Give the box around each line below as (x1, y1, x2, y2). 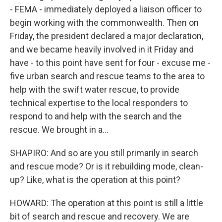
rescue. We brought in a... (10, 124, 109, 135)
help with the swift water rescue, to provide (10, 84, 179, 95)
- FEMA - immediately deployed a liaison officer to (10, 4, 202, 14)
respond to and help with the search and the (10, 111, 182, 121)
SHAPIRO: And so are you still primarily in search (10, 148, 198, 158)
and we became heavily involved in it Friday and (10, 44, 194, 55)
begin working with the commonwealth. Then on (10, 17, 199, 28)
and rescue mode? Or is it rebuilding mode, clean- (10, 161, 203, 171)
